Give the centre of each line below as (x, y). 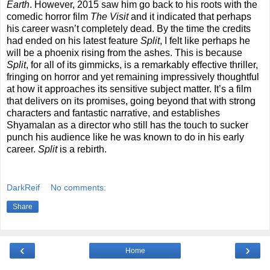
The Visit (109, 17)
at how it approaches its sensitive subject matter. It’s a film (129, 89)
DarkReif (23, 187)
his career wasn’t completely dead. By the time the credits (129, 29)
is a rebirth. (82, 149)
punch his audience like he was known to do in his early (125, 137)
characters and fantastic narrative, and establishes (113, 113)
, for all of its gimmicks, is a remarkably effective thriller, (142, 65)
